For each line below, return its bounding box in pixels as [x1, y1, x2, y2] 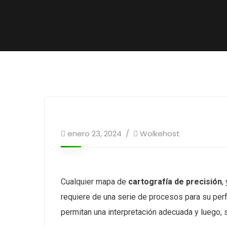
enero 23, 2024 [67, 128, 122, 139]
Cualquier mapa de [61, 177, 128, 186]
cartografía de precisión [128, 177, 222, 186]
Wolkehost [140, 128, 180, 139]
